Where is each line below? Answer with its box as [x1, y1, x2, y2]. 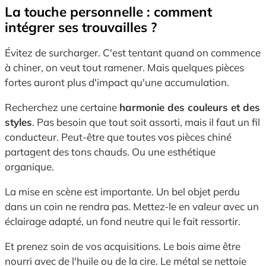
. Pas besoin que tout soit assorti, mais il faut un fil [32, 115, 260, 128]
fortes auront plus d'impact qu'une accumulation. [5, 75, 229, 88]
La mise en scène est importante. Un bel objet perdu [5, 185, 240, 198]
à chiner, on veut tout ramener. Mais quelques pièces [5, 61, 244, 74]
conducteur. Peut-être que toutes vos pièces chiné [5, 130, 232, 143]
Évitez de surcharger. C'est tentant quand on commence [5, 46, 261, 59]
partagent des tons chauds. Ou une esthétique [5, 145, 216, 158]
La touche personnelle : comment [5, 2, 212, 20]
